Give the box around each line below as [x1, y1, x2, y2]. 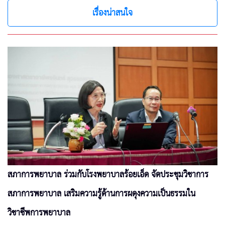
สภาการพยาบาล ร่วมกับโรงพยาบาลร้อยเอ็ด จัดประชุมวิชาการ [8, 166, 208, 183]
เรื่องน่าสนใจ [92, 5, 133, 22]
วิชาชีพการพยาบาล [8, 204, 70, 221]
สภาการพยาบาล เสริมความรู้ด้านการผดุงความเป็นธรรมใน [8, 185, 195, 202]
